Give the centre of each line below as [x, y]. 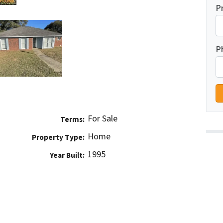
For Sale [103, 119]
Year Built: [67, 156]
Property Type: [58, 138]
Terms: [72, 120]
